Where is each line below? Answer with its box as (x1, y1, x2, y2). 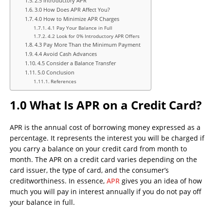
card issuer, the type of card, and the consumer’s (10, 165, 169, 175)
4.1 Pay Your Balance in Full (47, 24, 112, 32)
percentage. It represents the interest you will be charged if (10, 133, 204, 143)
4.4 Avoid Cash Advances (35, 50, 97, 58)
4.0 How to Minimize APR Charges (35, 15, 120, 23)
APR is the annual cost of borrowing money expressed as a (10, 123, 200, 132)
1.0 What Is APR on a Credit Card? (10, 97, 201, 113)
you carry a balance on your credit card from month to (10, 144, 187, 154)
